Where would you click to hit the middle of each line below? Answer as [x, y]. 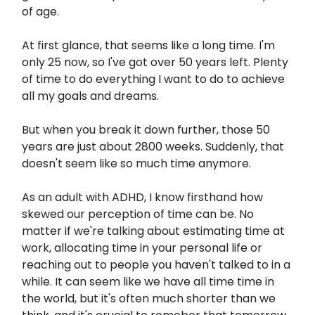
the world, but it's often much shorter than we [149, 298]
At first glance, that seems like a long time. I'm [148, 45]
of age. [40, 12]
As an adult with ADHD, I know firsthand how [142, 197]
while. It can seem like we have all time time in [148, 282]
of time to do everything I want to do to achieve [153, 79]
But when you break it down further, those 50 [146, 130]
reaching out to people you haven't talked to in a [156, 265]
